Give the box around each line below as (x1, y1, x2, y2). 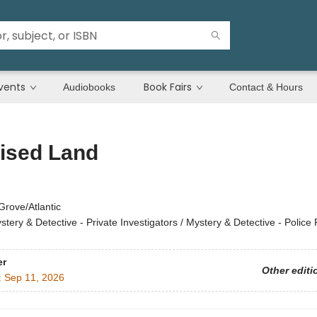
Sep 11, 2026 (4, 272, 64, 284)
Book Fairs (144, 80, 192, 94)
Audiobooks (63, 81, 115, 93)
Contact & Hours (229, 81, 303, 93)
